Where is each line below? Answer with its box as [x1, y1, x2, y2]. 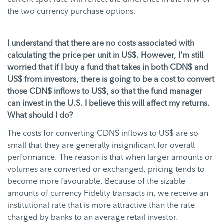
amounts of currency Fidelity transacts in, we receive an [7, 188, 208, 198]
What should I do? [7, 110, 73, 120]
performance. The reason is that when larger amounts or [7, 152, 213, 162]
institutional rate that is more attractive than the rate [7, 200, 195, 210]
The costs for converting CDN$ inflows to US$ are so [7, 128, 198, 138]
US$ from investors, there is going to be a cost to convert [7, 74, 214, 84]
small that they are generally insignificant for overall [7, 140, 195, 150]
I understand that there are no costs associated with [7, 38, 194, 48]
